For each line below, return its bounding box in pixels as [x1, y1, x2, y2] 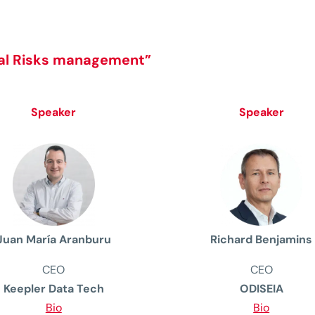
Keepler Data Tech [3, 281, 104, 296]
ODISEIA [239, 281, 283, 296]
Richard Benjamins [210, 231, 313, 247]
